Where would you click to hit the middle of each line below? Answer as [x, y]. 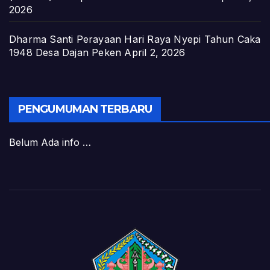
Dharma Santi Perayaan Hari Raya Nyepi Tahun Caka [135, 39]
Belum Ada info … [50, 142]
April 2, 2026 [155, 53]
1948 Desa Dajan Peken [65, 53]
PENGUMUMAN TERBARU [85, 109]
